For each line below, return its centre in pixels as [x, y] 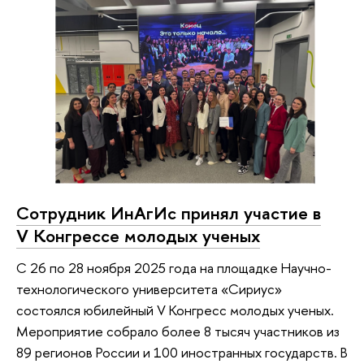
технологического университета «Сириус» [149, 289]
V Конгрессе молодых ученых [138, 235]
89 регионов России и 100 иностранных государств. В [182, 353]
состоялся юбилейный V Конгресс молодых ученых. [175, 310]
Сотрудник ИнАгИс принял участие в [169, 212]
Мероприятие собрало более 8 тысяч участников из [178, 331]
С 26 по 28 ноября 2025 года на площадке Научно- [174, 268]
